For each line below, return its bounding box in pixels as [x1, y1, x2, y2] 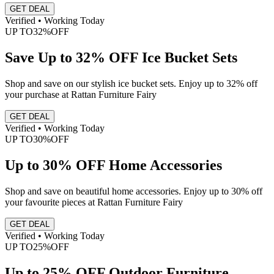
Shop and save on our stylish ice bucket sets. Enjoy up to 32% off [5, 78, 257, 89]
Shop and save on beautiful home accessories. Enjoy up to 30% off [5, 185, 262, 196]
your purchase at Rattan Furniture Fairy [5, 89, 157, 100]
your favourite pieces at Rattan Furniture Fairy [5, 196, 183, 207]
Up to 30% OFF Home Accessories [5, 157, 222, 173]
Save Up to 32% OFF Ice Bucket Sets [5, 49, 237, 65]
